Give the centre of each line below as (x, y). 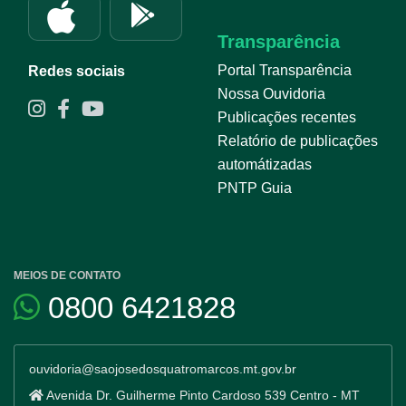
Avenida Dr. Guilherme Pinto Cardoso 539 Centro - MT (202, 396)
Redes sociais (77, 71)
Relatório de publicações (298, 141)
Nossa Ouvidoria (271, 94)
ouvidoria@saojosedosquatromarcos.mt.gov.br (163, 369)
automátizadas (265, 165)
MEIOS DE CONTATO (67, 276)
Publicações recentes (287, 118)
